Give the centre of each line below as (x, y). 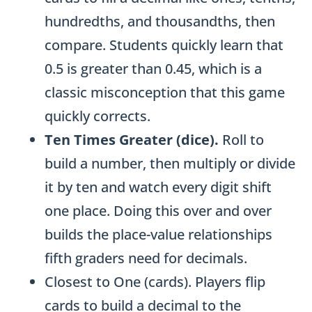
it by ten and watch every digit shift (158, 187)
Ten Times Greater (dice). (132, 140)
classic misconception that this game (165, 92)
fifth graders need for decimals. (146, 258)
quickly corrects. (97, 116)
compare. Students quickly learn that (164, 45)
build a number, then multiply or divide (170, 163)
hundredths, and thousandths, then (160, 21)
